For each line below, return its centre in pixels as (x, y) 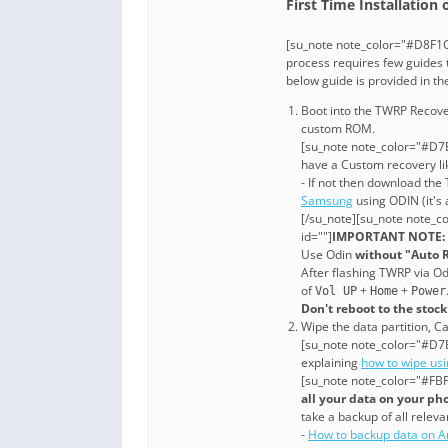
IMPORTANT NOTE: (388, 237)
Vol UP (336, 291)
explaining (331, 363)
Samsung (327, 201)
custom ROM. (338, 129)
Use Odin (328, 255)
